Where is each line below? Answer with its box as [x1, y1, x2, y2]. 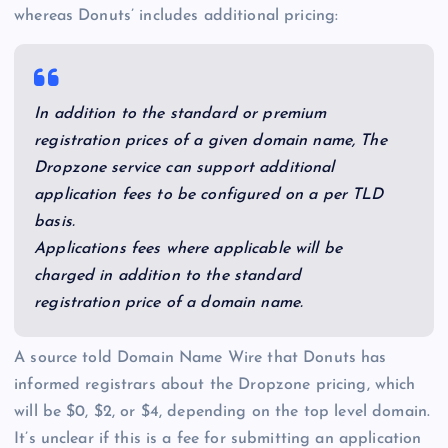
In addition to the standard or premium [34, 105, 327, 122]
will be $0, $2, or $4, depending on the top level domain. [14, 404, 431, 421]
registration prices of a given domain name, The [34, 132, 387, 149]
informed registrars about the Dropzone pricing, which [14, 377, 416, 394]
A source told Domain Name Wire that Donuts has [14, 350, 387, 367]
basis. [34, 213, 75, 230]
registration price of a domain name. [34, 294, 304, 311]
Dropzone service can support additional [34, 159, 335, 176]
